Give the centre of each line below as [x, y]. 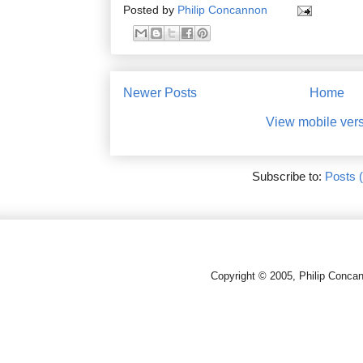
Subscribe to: [289, 177]
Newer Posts [160, 92]
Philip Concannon [224, 10]
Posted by [150, 10]
